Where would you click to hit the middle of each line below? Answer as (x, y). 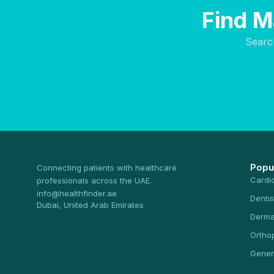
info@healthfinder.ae (77, 193)
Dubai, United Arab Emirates (90, 205)
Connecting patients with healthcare (107, 168)
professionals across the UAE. (94, 180)
